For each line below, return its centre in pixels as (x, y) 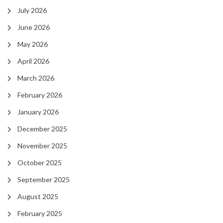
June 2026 (34, 27)
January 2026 (38, 112)
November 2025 (42, 146)
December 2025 (42, 129)
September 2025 (44, 180)
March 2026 (36, 78)
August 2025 (38, 197)
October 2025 (40, 163)
